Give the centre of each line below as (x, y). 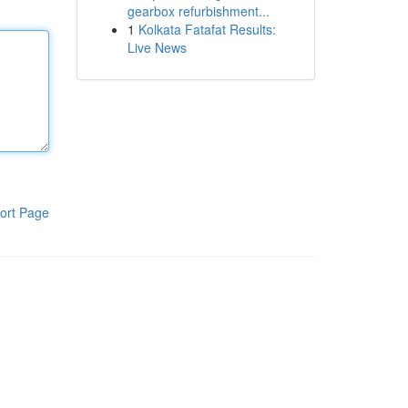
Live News (157, 47)
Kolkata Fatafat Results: (207, 29)
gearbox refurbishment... (198, 11)
